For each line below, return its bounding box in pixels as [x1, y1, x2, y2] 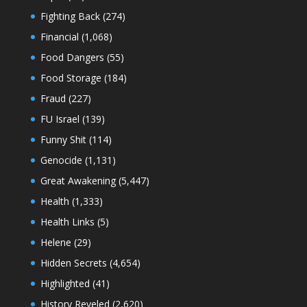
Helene [40, 235, 71, 249]
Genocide [40, 153, 82, 167]
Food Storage [40, 71, 101, 84]
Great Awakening [40, 173, 116, 187]
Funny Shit [40, 132, 86, 146]
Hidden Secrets [40, 256, 107, 269]
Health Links [40, 214, 95, 228]
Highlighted [40, 276, 90, 290]
